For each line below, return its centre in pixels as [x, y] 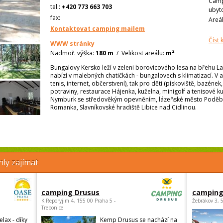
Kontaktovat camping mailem [98, 28]
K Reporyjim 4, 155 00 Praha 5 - [78, 201]
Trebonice [52, 208]
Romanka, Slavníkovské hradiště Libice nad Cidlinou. [123, 107]
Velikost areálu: [143, 53]
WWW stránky [72, 43]
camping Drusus [70, 193]
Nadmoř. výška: [72, 53]
